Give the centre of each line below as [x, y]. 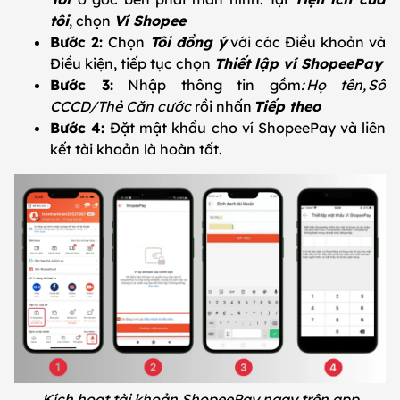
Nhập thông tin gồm [207, 85]
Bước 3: [82, 85]
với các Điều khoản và [306, 42]
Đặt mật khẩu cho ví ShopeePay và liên [248, 128]
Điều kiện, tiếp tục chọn [132, 64]
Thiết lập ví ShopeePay [298, 64]
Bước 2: [79, 42]
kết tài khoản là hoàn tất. [140, 150]
